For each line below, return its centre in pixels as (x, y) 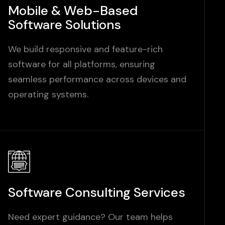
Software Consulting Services (97, 193)
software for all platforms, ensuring (82, 65)
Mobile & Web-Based (73, 11)
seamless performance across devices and (97, 80)
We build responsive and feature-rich (86, 50)
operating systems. (48, 95)
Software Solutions (65, 25)
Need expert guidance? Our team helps (91, 217)
